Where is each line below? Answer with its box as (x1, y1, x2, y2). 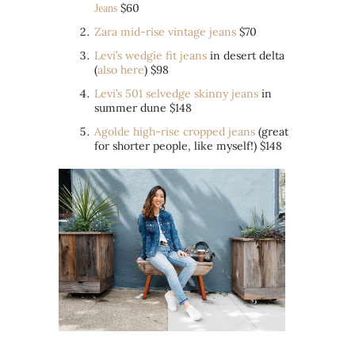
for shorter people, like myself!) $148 (94, 139, 282, 154)
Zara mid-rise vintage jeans (94, 25, 236, 40)
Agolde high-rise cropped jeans (94, 124, 258, 139)
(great (258, 124, 288, 139)
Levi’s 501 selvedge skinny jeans (94, 86, 258, 101)
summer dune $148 (94, 101, 192, 116)
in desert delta (210, 48, 284, 63)
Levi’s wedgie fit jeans (94, 48, 210, 63)
